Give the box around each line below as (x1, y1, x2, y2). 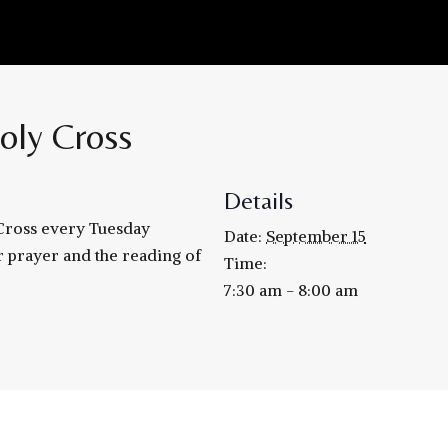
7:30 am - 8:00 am (224, 279, 358, 300)
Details (224, 186, 293, 214)
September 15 (266, 225, 366, 246)
